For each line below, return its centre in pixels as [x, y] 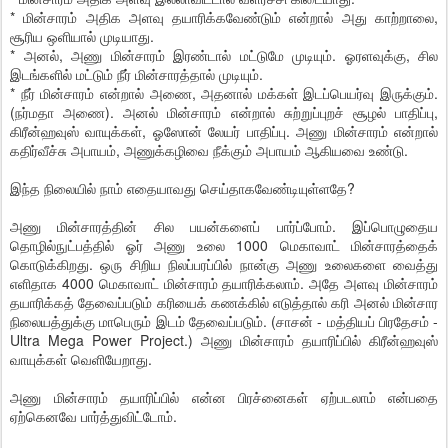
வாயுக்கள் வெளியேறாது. [81, 359]
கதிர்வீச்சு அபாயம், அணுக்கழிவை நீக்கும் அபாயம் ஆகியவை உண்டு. [209, 150]
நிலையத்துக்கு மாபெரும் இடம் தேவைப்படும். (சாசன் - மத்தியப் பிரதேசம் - [224, 321]
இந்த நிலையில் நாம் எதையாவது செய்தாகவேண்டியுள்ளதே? [182, 188]
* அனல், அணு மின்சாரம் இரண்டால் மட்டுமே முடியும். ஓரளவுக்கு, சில [224, 55]
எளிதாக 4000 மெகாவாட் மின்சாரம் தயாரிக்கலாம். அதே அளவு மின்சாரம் [224, 283]
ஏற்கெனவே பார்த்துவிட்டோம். [93, 416]
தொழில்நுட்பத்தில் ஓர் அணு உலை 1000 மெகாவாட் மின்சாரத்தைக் [224, 245]
